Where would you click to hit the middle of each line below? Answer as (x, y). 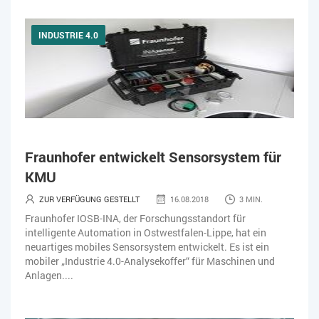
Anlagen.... (49, 275)
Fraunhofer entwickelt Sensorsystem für (153, 156)
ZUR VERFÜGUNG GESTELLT (89, 199)
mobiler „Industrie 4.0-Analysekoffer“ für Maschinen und (150, 261)
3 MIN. (251, 199)
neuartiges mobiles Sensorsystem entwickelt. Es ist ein (147, 246)
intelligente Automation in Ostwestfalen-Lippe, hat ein (146, 232)
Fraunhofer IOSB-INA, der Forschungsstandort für (135, 218)
